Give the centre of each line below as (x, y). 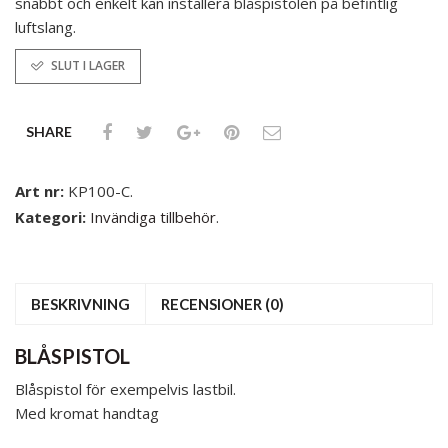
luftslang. (45, 27)
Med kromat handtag (87, 412)
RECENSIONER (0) (222, 303)
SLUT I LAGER (88, 65)
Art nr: (41, 190)
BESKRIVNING (80, 303)
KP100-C (99, 190)
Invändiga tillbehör (153, 216)
